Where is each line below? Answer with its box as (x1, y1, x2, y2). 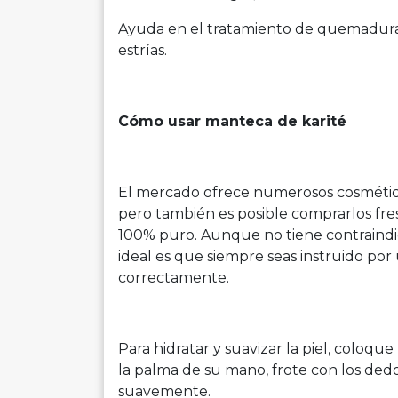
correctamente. (118, 268, 229, 286)
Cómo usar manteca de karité (118, 112, 346, 130)
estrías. (118, 41, 167, 59)
